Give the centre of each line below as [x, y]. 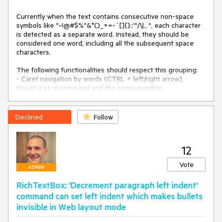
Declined [29, 117]
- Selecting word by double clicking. [71, 106]
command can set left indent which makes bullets [110, 196]
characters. [33, 52]
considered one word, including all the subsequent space [105, 43]
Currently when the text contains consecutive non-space [105, 16]
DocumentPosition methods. [60, 97]
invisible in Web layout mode [71, 207]
